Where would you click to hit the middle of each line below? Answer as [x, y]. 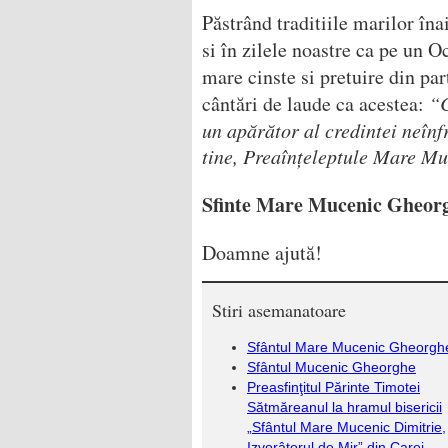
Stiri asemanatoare [279, 310]
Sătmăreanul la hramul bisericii [344, 407]
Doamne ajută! [262, 252]
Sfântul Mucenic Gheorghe [331, 367]
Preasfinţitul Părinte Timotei [333, 387]
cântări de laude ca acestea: [315, 103]
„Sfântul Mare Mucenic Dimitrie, [346, 427]
